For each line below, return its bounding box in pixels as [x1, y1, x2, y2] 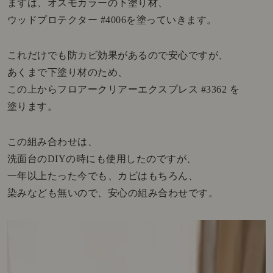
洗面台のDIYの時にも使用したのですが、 [7, 154, 197, 165]
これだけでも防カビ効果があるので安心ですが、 [7, 50, 229, 61]
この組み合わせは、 [7, 136, 98, 147]
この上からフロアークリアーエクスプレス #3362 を [7, 84, 240, 95]
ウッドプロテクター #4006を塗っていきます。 [7, 15, 217, 26]
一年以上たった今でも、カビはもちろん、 [7, 171, 199, 182]
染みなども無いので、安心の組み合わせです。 [7, 188, 219, 199]
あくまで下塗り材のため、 [7, 67, 128, 78]
